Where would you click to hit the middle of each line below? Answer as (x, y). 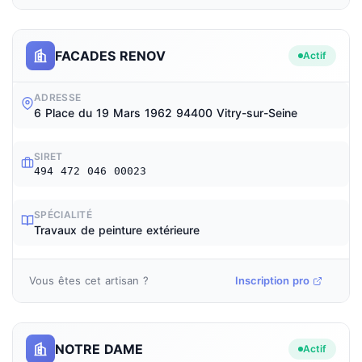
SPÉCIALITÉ (63, 215)
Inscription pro (272, 280)
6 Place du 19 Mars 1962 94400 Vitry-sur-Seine (166, 113)
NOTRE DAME (99, 349)
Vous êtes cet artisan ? (89, 280)
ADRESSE (58, 97)
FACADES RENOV (110, 55)
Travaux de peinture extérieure (117, 230)
